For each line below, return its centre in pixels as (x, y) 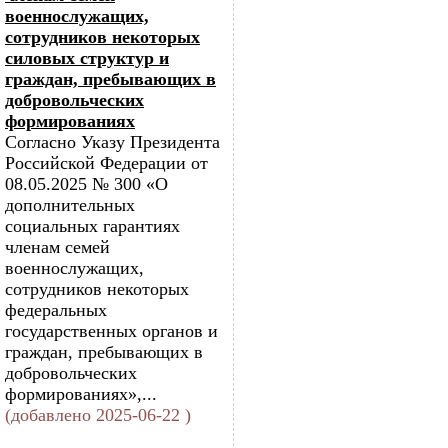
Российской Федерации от (106, 163)
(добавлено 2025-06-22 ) (98, 415)
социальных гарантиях (92, 226)
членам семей (57, 247)
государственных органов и (111, 331)
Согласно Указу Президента (112, 142)
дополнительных (70, 205)
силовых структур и (87, 58)
